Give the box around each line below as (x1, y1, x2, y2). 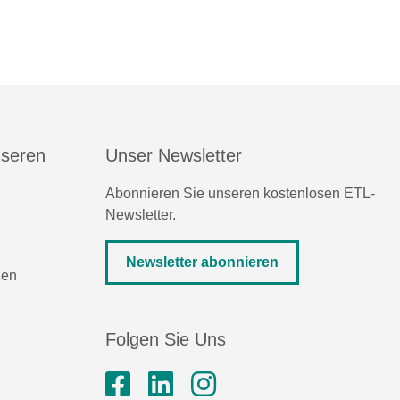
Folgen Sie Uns (105, 329, 226, 349)
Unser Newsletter (105, 146, 242, 165)
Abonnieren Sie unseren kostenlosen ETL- (105, 186, 375, 201)
